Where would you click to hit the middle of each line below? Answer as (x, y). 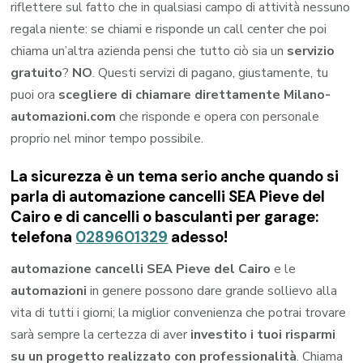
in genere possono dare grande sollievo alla (212, 291)
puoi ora (35, 95)
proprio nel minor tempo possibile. (107, 139)
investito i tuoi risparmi (263, 335)
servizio (311, 51)
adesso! (198, 237)
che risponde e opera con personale (218, 117)
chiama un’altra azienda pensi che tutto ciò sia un (149, 51)
